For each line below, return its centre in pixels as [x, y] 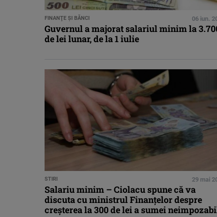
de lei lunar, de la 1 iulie [92, 39]
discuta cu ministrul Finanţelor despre [123, 199]
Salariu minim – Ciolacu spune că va [120, 189]
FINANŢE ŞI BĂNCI [67, 18]
